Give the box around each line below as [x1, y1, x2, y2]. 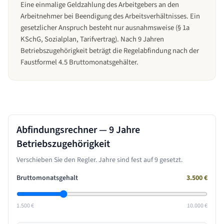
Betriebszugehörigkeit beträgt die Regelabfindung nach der [20, 45, 199, 56]
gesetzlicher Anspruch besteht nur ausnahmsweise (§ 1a [20, 22, 189, 33]
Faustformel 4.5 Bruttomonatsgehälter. [20, 57, 138, 67]
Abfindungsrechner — [16, 123, 109, 137]
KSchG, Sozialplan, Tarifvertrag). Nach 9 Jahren [20, 34, 164, 44]
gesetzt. [158, 155, 182, 165]
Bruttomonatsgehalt [16, 173, 78, 183]
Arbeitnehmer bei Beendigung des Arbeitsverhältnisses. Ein [20, 11, 200, 21]
